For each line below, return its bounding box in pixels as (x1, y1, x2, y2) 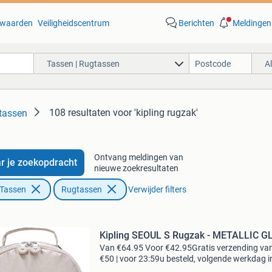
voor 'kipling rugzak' (113, 107, 198, 118)
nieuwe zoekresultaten (93, 163, 178, 173)
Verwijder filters (127, 185, 186, 194)
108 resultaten (49, 107, 110, 118)
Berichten (178, 18, 214, 28)
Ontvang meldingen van (93, 152, 183, 162)
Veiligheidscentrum (37, 18, 109, 28)
